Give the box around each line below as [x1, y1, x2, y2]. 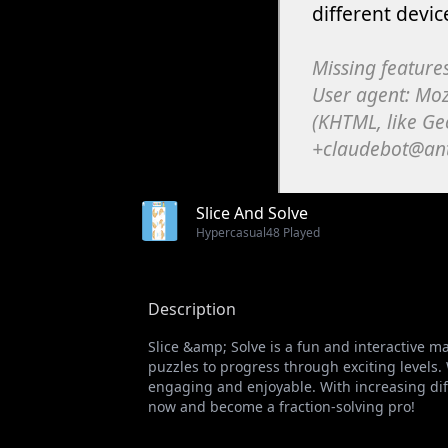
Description [148, 298, 236, 321]
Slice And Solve [196, 202, 308, 225]
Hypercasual [196, 224, 266, 242]
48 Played [266, 224, 320, 242]
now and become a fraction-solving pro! [148, 397, 415, 417]
